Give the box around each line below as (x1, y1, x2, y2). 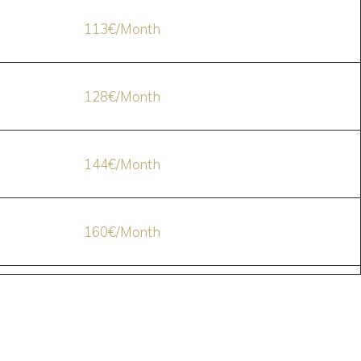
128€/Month (83, 88, 160, 105)
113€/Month (83, 20, 160, 37)
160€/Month (83, 223, 160, 240)
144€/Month (83, 156, 160, 172)
